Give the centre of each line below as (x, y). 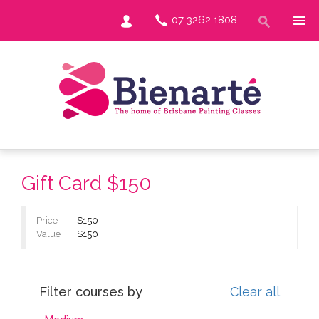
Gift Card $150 (87, 183)
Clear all (255, 292)
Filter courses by (91, 292)
